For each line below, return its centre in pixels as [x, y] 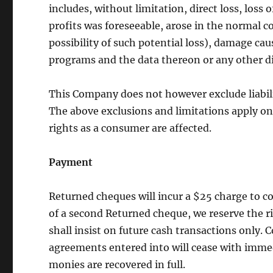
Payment [71, 162]
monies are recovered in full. [117, 264]
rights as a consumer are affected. [130, 128]
